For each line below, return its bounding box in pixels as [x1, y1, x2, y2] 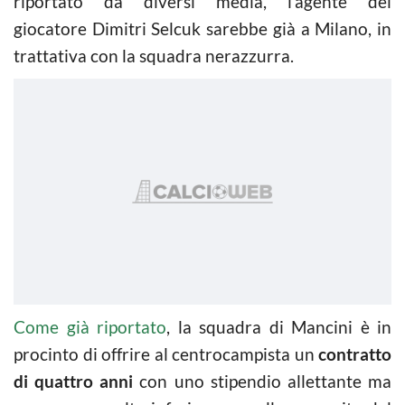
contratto [318, 343, 391, 364]
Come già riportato [14, 316, 166, 337]
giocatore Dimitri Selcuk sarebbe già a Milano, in [14, 17, 391, 39]
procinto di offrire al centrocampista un [14, 343, 318, 364]
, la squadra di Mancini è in [166, 316, 391, 337]
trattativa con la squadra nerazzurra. [14, 44, 294, 66]
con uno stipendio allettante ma [133, 370, 392, 391]
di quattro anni [14, 370, 134, 391]
